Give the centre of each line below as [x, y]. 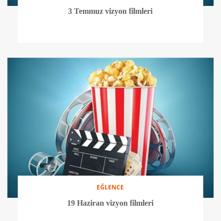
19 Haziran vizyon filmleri [110, 203]
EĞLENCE [110, 187]
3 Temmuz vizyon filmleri [110, 11]
